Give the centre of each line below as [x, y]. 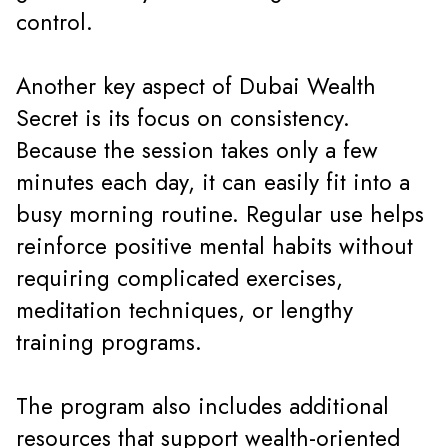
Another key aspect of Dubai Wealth [196, 87]
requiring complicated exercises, [179, 279]
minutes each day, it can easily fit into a [213, 183]
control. [54, 23]
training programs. [109, 343]
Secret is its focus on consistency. [183, 119]
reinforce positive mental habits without [214, 247]
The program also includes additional [202, 407]
